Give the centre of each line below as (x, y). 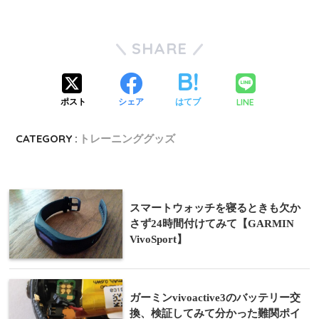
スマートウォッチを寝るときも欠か (215, 207)
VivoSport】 (158, 239)
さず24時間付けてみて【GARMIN (212, 223)
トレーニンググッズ (127, 138)
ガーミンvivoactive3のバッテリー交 (215, 297)
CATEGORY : (47, 138)
